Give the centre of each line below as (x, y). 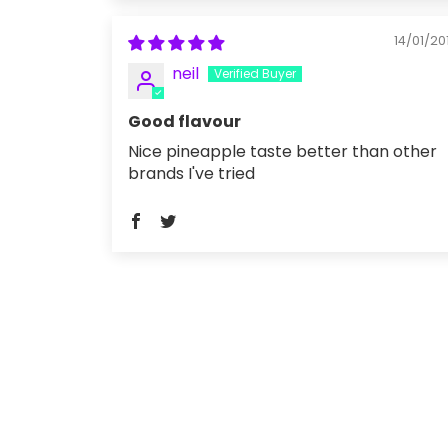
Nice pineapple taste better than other (282, 151)
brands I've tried (191, 173)
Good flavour (184, 121)
